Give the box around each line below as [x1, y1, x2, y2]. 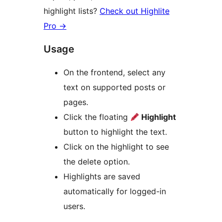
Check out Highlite [100, 6, 169, 16]
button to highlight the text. [63, 127, 167, 137]
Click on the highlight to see [63, 142, 169, 152]
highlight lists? [44, 6, 100, 16]
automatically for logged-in [63, 186, 166, 197]
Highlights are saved [63, 171, 140, 182]
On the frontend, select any [63, 67, 166, 78]
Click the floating [63, 112, 130, 122]
